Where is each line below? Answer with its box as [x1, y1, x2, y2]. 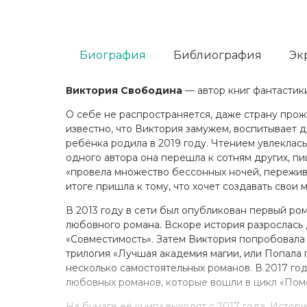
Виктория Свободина [66, 84, 182, 97]
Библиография [173, 48, 262, 62]
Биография [79, 48, 146, 62]
